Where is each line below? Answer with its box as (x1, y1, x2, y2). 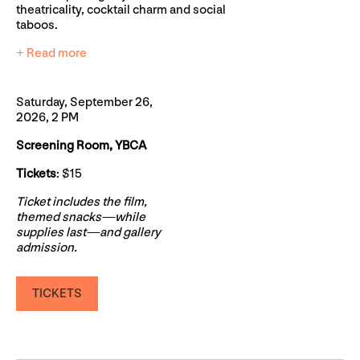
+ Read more (16, 46, 87, 62)
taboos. (16, 18, 58, 34)
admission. (16, 240, 77, 256)
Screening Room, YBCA (16, 138, 146, 154)
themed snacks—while (16, 210, 145, 226)
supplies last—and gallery (16, 225, 161, 241)
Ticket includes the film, (16, 194, 147, 211)
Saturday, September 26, (16, 95, 153, 111)
